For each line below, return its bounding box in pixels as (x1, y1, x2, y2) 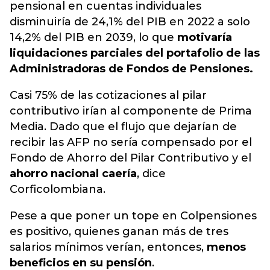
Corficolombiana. (10, 183, 105, 196)
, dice (137, 167, 166, 181)
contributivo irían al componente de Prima (10, 104, 252, 118)
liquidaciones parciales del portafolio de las (10, 46, 260, 60)
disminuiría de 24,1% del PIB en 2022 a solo (10, 15, 250, 29)
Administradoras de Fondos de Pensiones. (10, 62, 253, 76)
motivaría (177, 31, 232, 45)
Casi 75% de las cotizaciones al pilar (10, 89, 207, 102)
